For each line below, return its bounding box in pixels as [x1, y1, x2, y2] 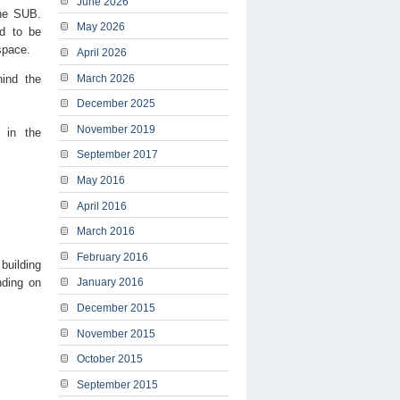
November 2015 [77, 327, 155, 340]
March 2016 [77, 225, 135, 238]
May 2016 [77, 173, 125, 187]
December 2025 [77, 97, 155, 111]
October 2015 [77, 353, 143, 366]
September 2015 [77, 378, 158, 391]
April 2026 [77, 46, 127, 59]
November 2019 [77, 122, 155, 136]
